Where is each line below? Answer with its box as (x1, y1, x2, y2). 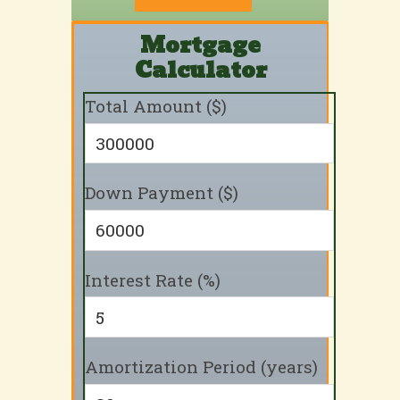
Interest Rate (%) (85, 268, 221, 291)
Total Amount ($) (85, 95, 227, 117)
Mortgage (140, 28, 261, 62)
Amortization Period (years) (85, 355, 318, 379)
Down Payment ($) (85, 181, 238, 204)
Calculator (134, 53, 267, 87)
